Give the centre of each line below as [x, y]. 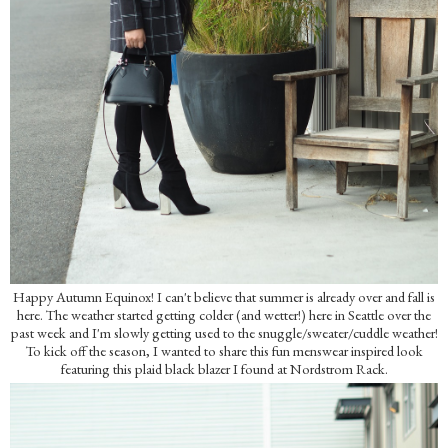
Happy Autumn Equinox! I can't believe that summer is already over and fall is [224, 296]
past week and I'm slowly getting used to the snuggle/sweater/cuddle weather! [224, 332]
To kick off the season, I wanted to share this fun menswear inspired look [224, 350]
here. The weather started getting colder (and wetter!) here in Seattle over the [224, 314]
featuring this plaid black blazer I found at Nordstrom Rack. [224, 368]
